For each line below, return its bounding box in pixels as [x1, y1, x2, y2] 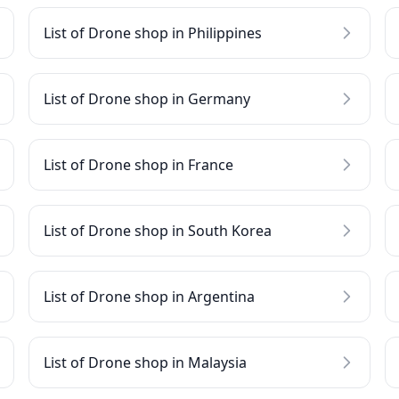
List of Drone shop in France [44, 155, 233, 175]
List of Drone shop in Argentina [44, 287, 255, 306]
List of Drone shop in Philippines [44, 23, 262, 43]
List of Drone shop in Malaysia [44, 353, 247, 372]
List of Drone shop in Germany [44, 89, 250, 109]
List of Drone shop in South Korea [44, 221, 272, 240]
